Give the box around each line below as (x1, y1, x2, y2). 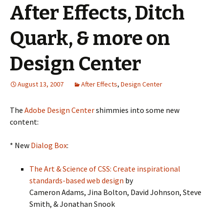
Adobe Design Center (24, 105, 94, 115)
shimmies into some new (94, 105, 179, 115)
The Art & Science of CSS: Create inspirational (29, 164, 180, 174)
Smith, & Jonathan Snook (29, 199, 115, 209)
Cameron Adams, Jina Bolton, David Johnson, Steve (29, 187, 201, 197)
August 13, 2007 (18, 80, 64, 88)
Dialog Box (31, 140, 67, 150)
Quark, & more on (10, 27, 170, 50)
